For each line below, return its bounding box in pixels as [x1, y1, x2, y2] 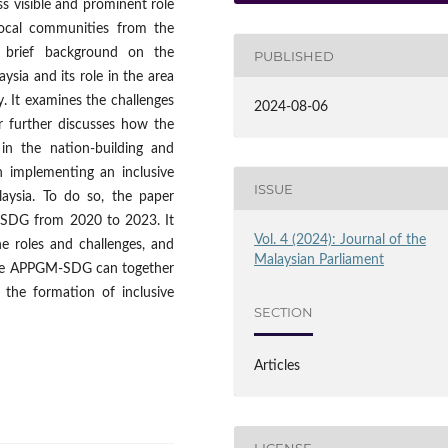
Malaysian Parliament [254, 253, 385, 268]
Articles [254, 359, 301, 374]
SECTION [254, 303, 314, 320]
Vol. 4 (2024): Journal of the [254, 233, 427, 248]
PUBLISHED [254, 47, 335, 64]
